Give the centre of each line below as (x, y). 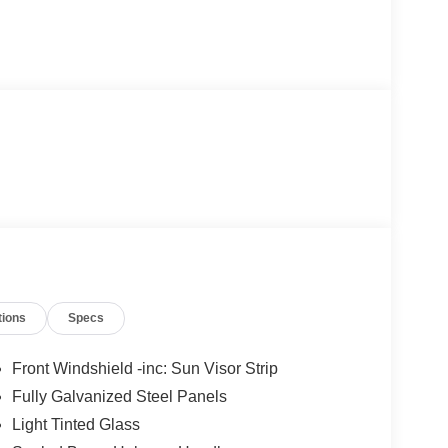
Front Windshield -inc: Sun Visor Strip (144, 369)
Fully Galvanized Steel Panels (119, 397)
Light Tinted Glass (75, 425)
